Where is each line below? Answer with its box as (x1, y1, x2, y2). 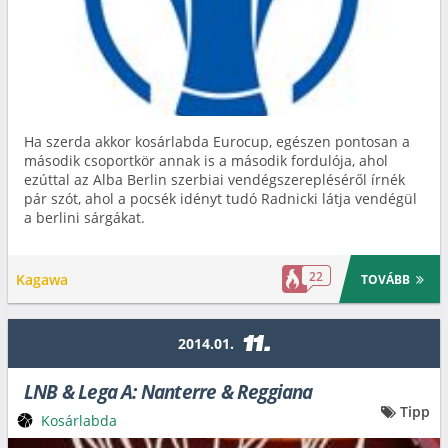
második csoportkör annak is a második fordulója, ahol (24, 151, 388, 170)
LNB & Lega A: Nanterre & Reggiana (24, 379, 313, 405)
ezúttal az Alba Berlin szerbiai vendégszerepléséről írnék (24, 170, 405, 189)
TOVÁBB (361, 270, 411, 288)
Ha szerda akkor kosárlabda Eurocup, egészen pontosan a (24, 132, 410, 151)
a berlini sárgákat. (24, 208, 145, 227)
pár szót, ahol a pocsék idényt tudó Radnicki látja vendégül (24, 189, 417, 208)
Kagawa (16, 269, 68, 289)
